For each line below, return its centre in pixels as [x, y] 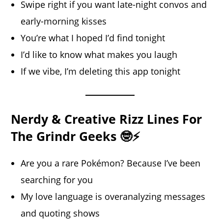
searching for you [57, 180]
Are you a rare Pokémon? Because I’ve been [111, 163]
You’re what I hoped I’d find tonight [93, 38]
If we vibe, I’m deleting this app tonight [101, 71]
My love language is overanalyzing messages [113, 197]
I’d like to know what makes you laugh [99, 55]
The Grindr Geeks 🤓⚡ [76, 136]
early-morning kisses [64, 21]
